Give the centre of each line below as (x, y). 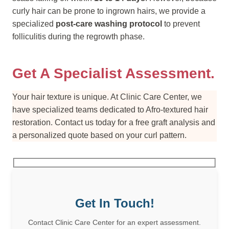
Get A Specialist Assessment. (113, 73)
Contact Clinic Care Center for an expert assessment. (114, 223)
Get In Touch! (114, 203)
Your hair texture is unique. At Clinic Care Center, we (107, 97)
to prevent (181, 24)
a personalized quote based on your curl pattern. (99, 135)
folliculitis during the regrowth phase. (78, 36)
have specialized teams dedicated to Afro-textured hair (110, 109)
